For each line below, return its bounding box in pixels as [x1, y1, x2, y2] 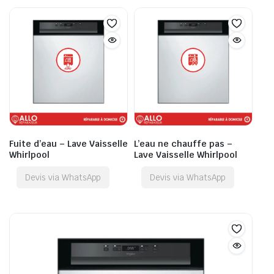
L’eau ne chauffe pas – [134, 138, 232, 149]
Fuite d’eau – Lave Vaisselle [9, 138, 128, 149]
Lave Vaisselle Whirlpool [134, 149, 237, 160]
